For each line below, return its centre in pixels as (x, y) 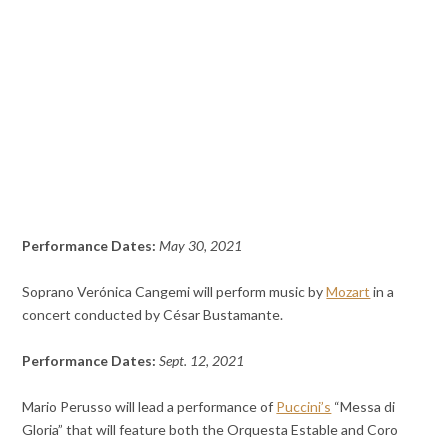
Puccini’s (304, 406)
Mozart (348, 291)
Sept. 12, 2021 (202, 360)
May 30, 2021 (201, 245)
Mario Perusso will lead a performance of (149, 406)
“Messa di (363, 406)
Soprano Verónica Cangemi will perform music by (174, 291)
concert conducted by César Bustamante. (153, 314)
